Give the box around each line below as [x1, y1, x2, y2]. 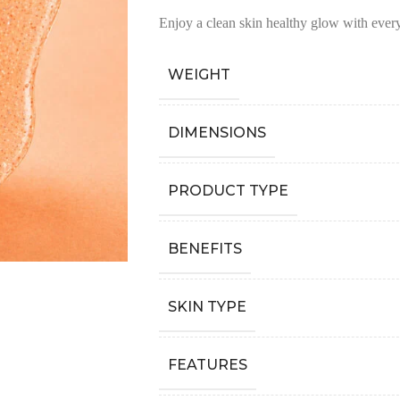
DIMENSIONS [167, 124, 266, 141]
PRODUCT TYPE [167, 182, 288, 199]
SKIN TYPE [167, 298, 246, 315]
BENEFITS [167, 240, 242, 257]
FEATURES [167, 356, 247, 373]
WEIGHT [167, 66, 230, 83]
